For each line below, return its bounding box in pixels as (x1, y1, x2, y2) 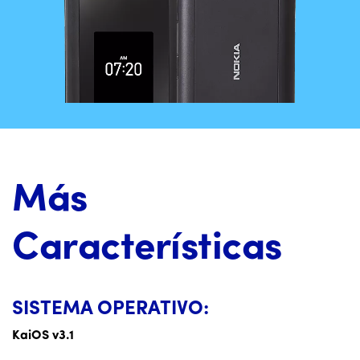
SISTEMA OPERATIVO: (12, 299, 209, 319)
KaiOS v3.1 (12, 329, 74, 342)
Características (12, 229, 282, 268)
